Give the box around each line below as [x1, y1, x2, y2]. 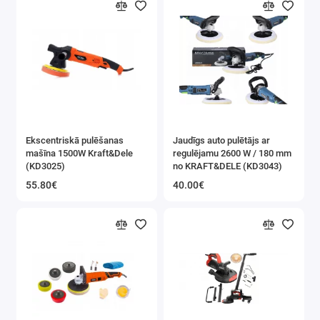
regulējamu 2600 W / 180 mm [173, 147, 291, 159]
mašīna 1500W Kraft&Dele [26, 147, 133, 159]
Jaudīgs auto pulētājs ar [173, 134, 270, 146]
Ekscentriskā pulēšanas [26, 134, 124, 146]
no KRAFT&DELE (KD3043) [173, 160, 282, 171]
